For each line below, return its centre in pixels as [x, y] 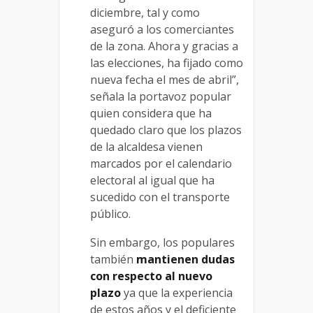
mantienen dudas [185, 259]
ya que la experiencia [177, 292]
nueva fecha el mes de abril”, [165, 79]
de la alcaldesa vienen [146, 146]
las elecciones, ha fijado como [167, 63]
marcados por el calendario [161, 163]
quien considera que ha [151, 113]
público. [110, 213]
